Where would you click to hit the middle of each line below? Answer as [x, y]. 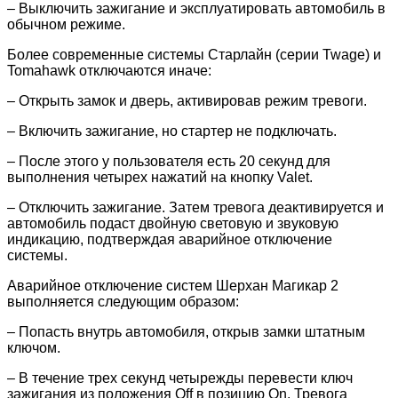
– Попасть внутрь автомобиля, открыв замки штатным [186, 332]
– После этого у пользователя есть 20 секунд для [169, 162]
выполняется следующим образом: [123, 302]
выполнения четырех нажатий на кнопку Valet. [160, 178]
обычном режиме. [66, 25]
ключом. [34, 348]
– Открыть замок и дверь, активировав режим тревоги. [187, 101]
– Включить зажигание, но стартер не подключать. [172, 131]
